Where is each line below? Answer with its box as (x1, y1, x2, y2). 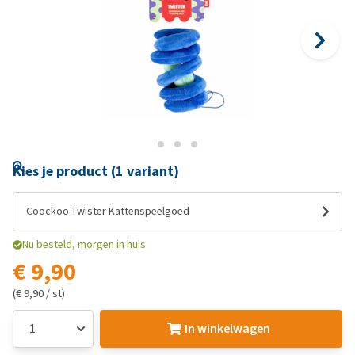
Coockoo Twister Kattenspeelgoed (26, 204, 189, 219)
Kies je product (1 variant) (13, 162, 179, 181)
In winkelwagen (184, 320, 270, 337)
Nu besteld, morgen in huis (22, 237, 146, 252)
